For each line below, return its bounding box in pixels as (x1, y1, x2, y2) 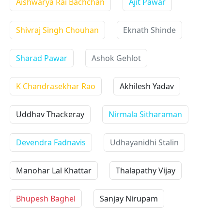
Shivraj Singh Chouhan (16, 25, 99, 35)
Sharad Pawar (16, 53, 67, 63)
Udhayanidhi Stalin (110, 137, 179, 148)
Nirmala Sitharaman (108, 109, 182, 120)
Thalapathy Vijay (116, 165, 175, 176)
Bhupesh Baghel (16, 193, 76, 204)
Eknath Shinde (123, 25, 176, 35)
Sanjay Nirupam (100, 193, 158, 204)
